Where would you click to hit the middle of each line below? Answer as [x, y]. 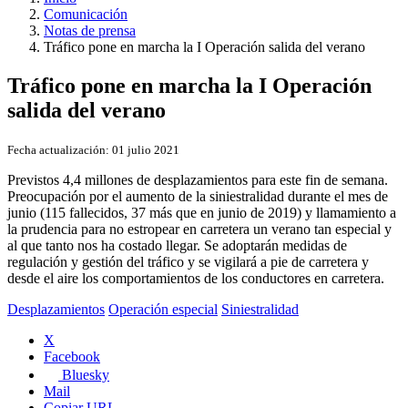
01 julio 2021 [144, 149]
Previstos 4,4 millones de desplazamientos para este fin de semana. [198, 179]
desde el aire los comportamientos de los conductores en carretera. [196, 278]
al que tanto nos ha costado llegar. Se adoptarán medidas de [177, 245]
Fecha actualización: [58, 149]
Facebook [72, 356]
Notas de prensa [90, 31]
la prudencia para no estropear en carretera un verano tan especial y [199, 229]
